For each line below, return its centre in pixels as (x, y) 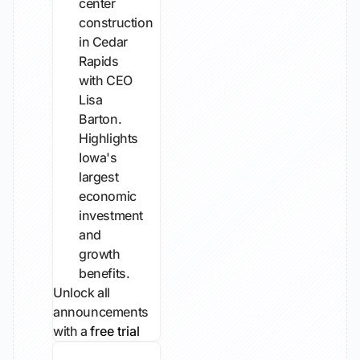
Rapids (99, 61)
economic (108, 196)
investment (111, 215)
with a (72, 331)
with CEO (106, 80)
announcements (101, 312)
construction (116, 22)
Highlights (108, 138)
